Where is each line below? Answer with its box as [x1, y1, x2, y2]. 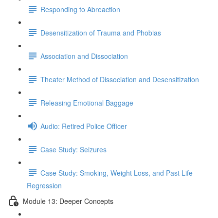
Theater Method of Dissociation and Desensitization [40, 74, 199, 84]
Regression [27, 181, 62, 190]
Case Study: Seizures [40, 144, 107, 154]
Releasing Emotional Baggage [40, 97, 133, 108]
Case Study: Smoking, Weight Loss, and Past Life [40, 167, 193, 178]
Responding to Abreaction [40, 4, 120, 14]
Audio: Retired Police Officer [40, 121, 127, 131]
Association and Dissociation [40, 51, 128, 61]
